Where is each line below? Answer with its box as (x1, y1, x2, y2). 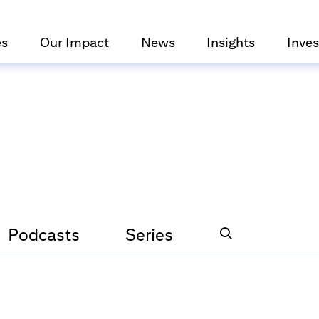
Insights (206, 34, 256, 50)
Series (125, 224, 173, 244)
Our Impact (40, 34, 110, 50)
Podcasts (8, 224, 80, 244)
